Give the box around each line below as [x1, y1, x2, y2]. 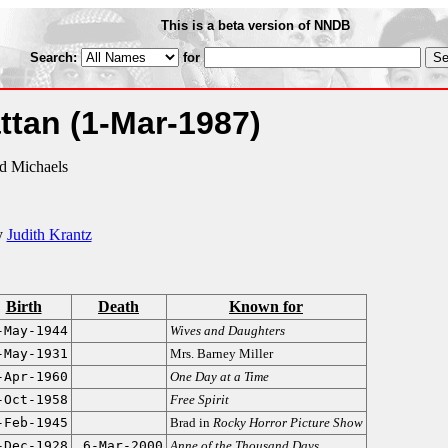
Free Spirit [169, 392, 229, 407]
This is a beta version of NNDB [161, 18, 350, 33]
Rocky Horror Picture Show [212, 415, 363, 430]
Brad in [169, 415, 213, 430]
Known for [229, 298, 303, 315]
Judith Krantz [6, 226, 92, 243]
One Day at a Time [169, 369, 269, 384]
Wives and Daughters [169, 323, 285, 338]
